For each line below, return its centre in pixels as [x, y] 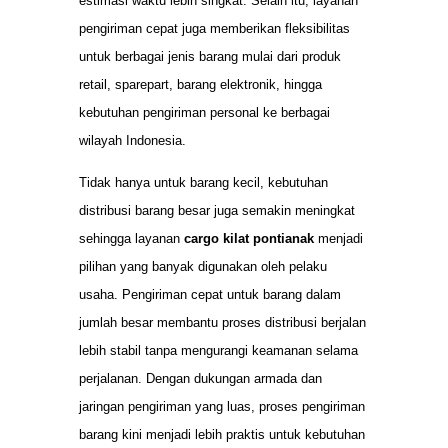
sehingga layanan [131, 239]
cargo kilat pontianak [249, 239]
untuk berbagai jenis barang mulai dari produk [210, 56]
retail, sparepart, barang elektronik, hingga [200, 84]
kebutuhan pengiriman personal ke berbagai [204, 112]
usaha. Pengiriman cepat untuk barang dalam [210, 295]
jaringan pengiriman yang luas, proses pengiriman [222, 407]
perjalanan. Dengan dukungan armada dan [200, 379]
